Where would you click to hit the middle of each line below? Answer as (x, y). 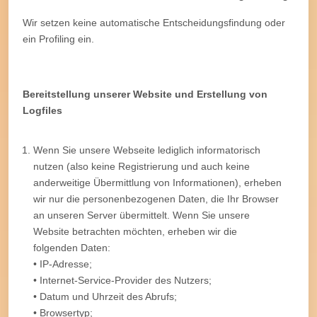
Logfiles (42, 110)
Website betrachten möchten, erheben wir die (135, 231)
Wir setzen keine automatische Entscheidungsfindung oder (154, 22)
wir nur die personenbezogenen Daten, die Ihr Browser (156, 198)
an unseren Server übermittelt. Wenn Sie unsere (142, 215)
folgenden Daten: (72, 247)
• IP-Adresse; (63, 264)
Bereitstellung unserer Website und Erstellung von (145, 94)
